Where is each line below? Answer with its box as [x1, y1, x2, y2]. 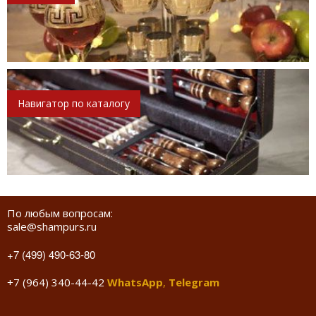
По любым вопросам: [7, 205, 113, 220]
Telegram [169, 274, 219, 289]
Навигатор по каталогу [18, 96, 130, 110]
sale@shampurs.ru [7, 219, 97, 233]
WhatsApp [107, 274, 163, 289]
